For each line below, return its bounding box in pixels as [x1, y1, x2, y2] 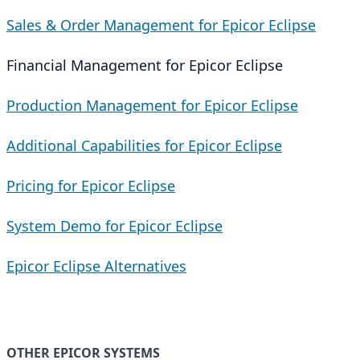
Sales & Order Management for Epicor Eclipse [6, 15, 316, 35]
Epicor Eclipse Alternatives [6, 256, 186, 276]
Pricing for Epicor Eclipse [6, 176, 175, 195]
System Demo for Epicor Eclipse [6, 216, 223, 235]
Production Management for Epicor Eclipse [6, 96, 298, 115]
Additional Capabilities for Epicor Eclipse [6, 136, 282, 155]
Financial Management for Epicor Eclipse [6, 55, 283, 75]
